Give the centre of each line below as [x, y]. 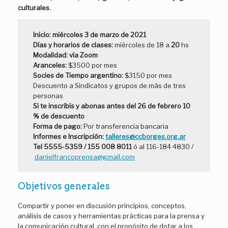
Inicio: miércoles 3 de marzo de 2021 [90, 35]
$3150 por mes [148, 75]
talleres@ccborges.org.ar [146, 136]
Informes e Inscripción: [68, 136]
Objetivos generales [64, 186]
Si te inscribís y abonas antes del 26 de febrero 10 [112, 106]
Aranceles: [51, 65]
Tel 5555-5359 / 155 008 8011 [82, 147]
